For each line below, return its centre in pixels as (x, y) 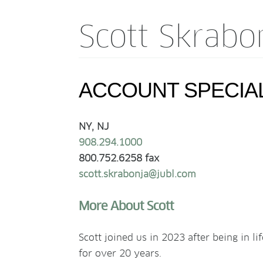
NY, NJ (94, 126)
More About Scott (127, 205)
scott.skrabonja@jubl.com (138, 174)
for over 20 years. (120, 253)
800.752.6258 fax (119, 158)
